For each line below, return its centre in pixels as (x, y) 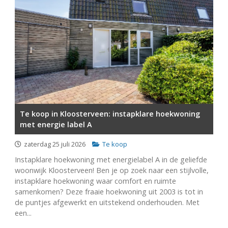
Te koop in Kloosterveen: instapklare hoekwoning (110, 114)
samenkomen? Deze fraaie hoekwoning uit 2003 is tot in (109, 192)
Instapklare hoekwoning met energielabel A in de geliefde (111, 160)
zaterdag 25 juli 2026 (54, 144)
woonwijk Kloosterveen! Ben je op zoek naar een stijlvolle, (111, 170)
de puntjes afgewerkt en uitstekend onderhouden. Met (107, 202)
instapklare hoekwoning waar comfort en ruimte (95, 181)
